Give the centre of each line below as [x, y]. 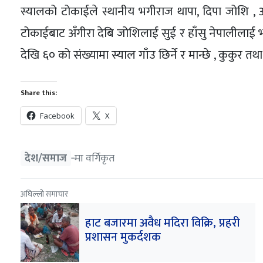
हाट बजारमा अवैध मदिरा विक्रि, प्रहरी [162, 223]
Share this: [38, 93]
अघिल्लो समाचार [44, 194]
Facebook [57, 116]
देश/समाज [45, 158]
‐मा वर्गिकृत [92, 158]
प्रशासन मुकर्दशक [123, 237]
